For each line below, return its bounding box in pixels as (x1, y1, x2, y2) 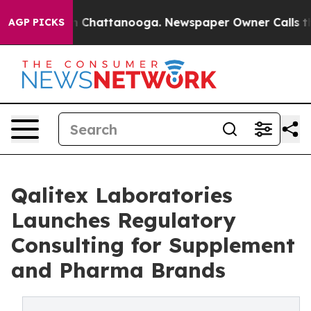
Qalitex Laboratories (11, 182, 233, 208)
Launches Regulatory (11, 207, 236, 233)
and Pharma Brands (11, 257, 226, 283)
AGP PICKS (8, 16, 65, 28)
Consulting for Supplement (11, 232, 295, 258)
